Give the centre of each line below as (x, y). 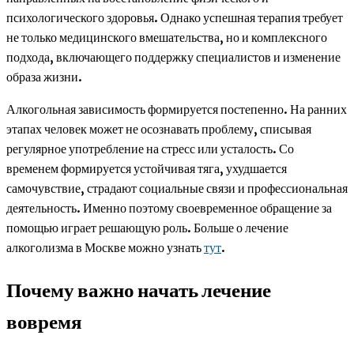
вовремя (44, 321)
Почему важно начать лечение (139, 290)
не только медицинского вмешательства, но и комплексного (167, 38)
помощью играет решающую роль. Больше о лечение (147, 228)
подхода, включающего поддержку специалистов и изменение (173, 57)
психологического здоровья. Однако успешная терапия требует (175, 18)
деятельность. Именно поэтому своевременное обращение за (169, 208)
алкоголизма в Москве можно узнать (105, 248)
